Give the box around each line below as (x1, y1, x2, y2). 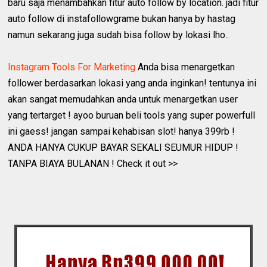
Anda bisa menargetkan (135, 61, 235, 73)
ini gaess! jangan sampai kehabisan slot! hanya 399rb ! (8, 125, 235, 137)
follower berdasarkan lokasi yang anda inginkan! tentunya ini (8, 77, 257, 89)
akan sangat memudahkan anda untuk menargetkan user (8, 93, 238, 105)
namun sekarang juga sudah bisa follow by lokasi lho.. (8, 29, 229, 41)
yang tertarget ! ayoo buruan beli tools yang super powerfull (8, 109, 256, 121)
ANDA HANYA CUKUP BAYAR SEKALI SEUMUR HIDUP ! (8, 141, 239, 153)
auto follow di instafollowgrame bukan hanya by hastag (8, 13, 236, 24)
